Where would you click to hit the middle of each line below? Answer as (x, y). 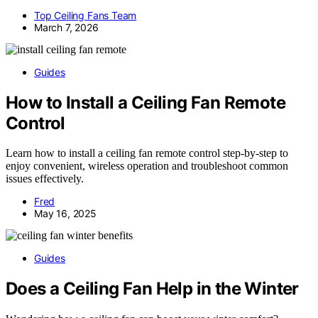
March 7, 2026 (66, 27)
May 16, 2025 (65, 214)
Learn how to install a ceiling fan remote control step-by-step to (147, 153)
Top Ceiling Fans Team (86, 15)
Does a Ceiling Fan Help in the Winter (152, 289)
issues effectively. (45, 179)
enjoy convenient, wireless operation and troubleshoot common (147, 166)
